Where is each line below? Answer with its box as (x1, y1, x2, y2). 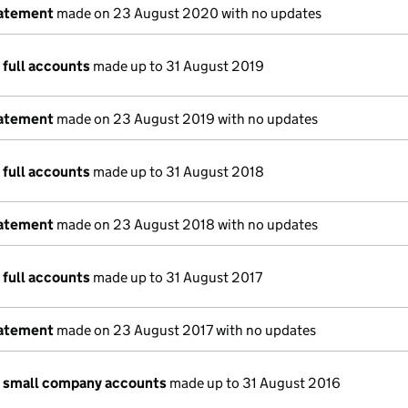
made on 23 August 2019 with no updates (54, 110, 318, 127)
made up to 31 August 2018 (90, 163, 264, 180)
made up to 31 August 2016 (167, 374, 341, 392)
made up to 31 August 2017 (90, 269, 262, 286)
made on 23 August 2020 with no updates (54, 5, 321, 22)
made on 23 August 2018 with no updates (54, 216, 318, 233)
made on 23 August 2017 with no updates (54, 321, 316, 339)
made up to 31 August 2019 (90, 57, 264, 75)
